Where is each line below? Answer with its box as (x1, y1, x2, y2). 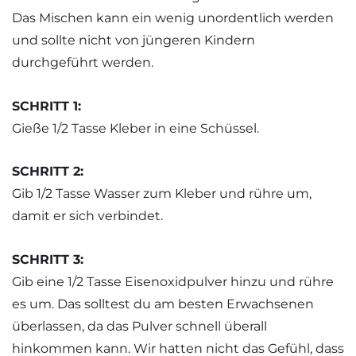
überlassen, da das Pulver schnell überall (12, 318, 267, 334)
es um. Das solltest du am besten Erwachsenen (12, 296, 314, 311)
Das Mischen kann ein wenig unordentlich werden (12, 10, 334, 26)
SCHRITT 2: (12, 164, 83, 180)
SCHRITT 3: (12, 251, 83, 267)
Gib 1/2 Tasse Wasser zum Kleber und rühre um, (12, 186, 311, 202)
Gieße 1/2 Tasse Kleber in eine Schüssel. (12, 120, 259, 136)
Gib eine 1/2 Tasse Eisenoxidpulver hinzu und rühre (12, 273, 334, 289)
